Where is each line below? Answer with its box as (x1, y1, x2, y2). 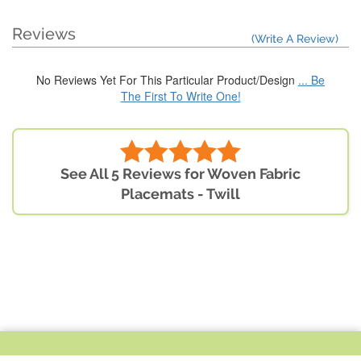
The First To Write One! (120, 88, 241, 105)
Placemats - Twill (121, 185, 240, 203)
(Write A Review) (251, 32, 338, 46)
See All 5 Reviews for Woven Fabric (60, 165, 301, 183)
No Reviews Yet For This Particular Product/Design (36, 72, 298, 89)
